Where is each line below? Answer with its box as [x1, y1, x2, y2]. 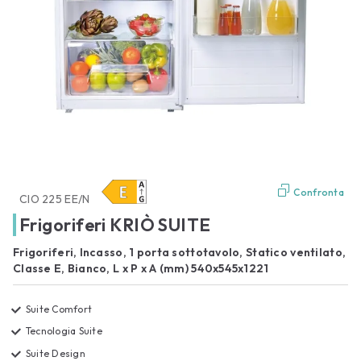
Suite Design [26, 346, 85, 359]
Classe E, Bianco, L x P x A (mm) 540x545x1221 [13, 260, 269, 276]
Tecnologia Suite [26, 325, 102, 338]
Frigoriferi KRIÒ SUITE [19, 213, 211, 236]
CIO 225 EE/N [19, 191, 90, 206]
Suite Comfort [26, 302, 93, 315]
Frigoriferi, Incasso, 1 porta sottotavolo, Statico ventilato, [13, 244, 346, 259]
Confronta [293, 185, 344, 198]
